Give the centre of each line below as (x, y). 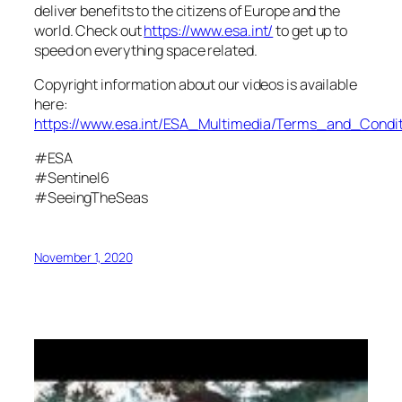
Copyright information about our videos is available (196, 84)
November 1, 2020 (83, 258)
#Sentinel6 (72, 178)
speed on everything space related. (146, 50)
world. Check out (89, 30)
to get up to (310, 30)
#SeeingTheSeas (91, 198)
